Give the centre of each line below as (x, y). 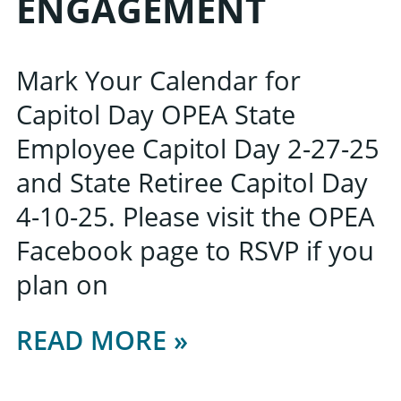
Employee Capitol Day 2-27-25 (198, 148)
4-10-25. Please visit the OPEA (195, 216)
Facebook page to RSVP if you (195, 250)
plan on (62, 284)
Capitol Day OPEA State (156, 114)
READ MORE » (102, 339)
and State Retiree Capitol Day (192, 182)
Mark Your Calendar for (158, 80)
